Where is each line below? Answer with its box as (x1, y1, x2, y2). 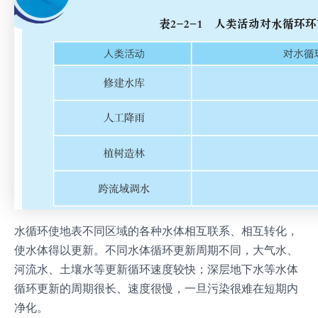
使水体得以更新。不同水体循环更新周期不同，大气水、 (14, 242, 298, 257)
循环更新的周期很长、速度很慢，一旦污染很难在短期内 (14, 280, 298, 295)
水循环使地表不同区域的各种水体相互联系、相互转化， (14, 223, 298, 238)
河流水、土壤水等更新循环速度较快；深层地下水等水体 (14, 261, 298, 276)
